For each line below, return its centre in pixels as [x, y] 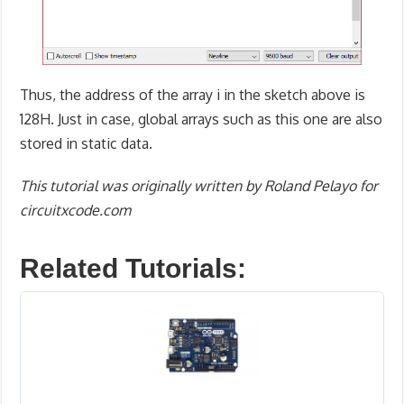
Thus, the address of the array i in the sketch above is [193, 95]
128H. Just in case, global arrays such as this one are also [202, 119]
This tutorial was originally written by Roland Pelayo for [199, 186]
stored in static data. [87, 144]
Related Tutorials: [133, 269]
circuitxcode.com [76, 211]
